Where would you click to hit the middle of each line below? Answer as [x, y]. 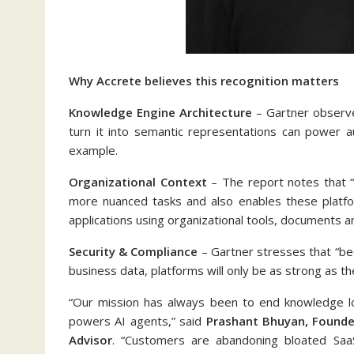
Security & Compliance [134, 251]
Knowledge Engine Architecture [160, 112]
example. [93, 150]
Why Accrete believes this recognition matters [204, 81]
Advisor [90, 340]
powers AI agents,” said [137, 321]
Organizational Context [138, 182]
